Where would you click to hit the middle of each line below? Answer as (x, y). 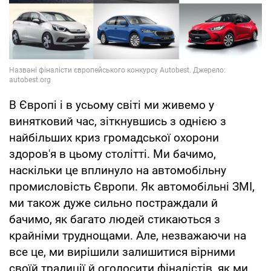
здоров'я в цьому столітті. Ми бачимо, (113, 154)
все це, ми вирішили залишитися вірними (122, 252)
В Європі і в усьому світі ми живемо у (112, 105)
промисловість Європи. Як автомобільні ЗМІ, (132, 187)
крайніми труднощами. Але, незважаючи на (128, 236)
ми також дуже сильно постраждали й (113, 203)
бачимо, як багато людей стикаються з (115, 220)
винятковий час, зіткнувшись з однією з (118, 122)
